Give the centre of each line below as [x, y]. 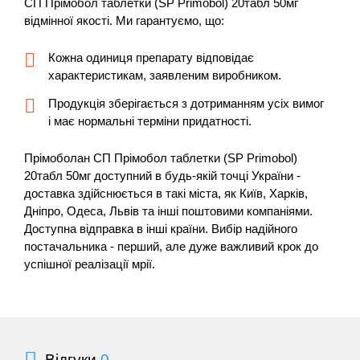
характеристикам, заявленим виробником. [165, 75]
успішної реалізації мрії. [90, 264]
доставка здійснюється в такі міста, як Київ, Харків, [166, 193]
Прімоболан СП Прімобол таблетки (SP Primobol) [161, 157]
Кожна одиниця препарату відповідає [151, 57]
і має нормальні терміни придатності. [150, 121]
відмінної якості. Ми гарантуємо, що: [124, 20]
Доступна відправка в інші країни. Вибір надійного [161, 228]
